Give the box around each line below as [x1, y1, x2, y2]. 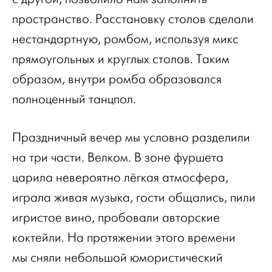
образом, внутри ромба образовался [12, 72, 222, 86]
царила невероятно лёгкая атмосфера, [12, 171, 228, 185]
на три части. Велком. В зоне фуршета [12, 151, 223, 165]
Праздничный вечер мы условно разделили [12, 131, 250, 144]
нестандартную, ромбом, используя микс [12, 32, 239, 46]
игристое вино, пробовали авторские [12, 211, 220, 225]
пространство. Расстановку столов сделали [12, 12, 254, 26]
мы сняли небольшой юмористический [12, 251, 223, 265]
